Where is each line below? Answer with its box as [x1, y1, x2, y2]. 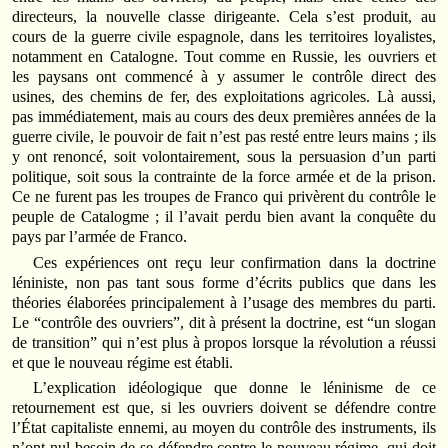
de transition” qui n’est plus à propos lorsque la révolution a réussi [12, 333, 436, 351]
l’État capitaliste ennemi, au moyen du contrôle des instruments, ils [12, 418, 436, 436]
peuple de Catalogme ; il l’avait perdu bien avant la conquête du [12, 208, 436, 226]
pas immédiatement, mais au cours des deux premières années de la [12, 108, 436, 126]
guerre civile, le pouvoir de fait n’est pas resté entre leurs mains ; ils [12, 128, 436, 146]
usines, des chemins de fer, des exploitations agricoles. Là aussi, [12, 88, 436, 106]
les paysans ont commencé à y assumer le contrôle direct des [12, 68, 436, 86]
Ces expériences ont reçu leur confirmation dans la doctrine [33, 253, 436, 271]
